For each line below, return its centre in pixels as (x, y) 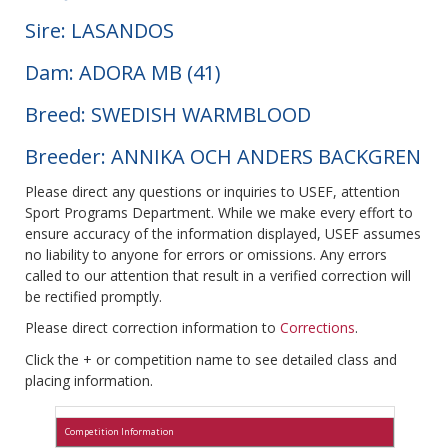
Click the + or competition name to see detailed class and (211, 360)
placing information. (89, 381)
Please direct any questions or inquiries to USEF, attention (212, 192)
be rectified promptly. (93, 297)
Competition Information (119, 432)
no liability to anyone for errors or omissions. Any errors (206, 255)
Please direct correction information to (152, 328)
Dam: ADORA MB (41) (123, 73)
